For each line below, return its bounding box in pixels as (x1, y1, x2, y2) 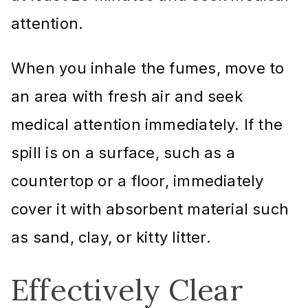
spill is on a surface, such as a (11, 143, 236, 162)
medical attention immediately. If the (11, 115, 283, 133)
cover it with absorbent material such (11, 199, 289, 218)
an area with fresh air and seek (11, 87, 243, 105)
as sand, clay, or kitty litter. (11, 228, 211, 246)
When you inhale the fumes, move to (11, 58, 285, 77)
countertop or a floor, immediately (11, 171, 264, 190)
